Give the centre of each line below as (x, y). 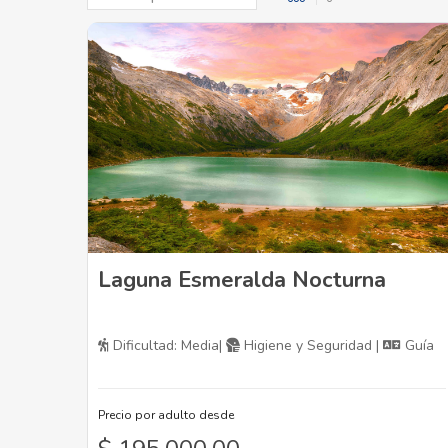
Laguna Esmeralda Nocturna (242, 280)
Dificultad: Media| (167, 346)
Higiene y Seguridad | (311, 346)
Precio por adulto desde (166, 415)
